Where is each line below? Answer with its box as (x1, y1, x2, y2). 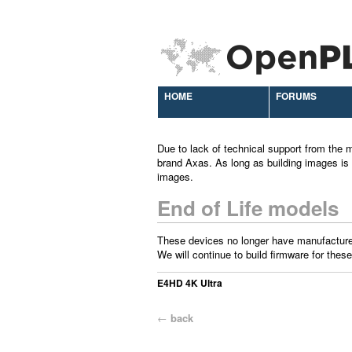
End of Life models (157, 193, 339, 222)
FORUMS (276, 89, 317, 103)
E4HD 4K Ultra (157, 276, 222, 290)
